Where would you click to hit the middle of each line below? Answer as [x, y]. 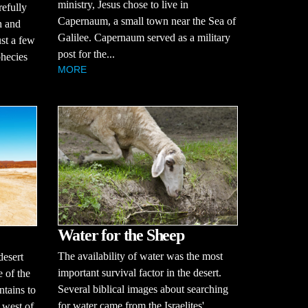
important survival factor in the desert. [139, 273]
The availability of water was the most [140, 256]
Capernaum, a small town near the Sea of [146, 21]
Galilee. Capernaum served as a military [144, 38]
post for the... [86, 54]
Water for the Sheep [121, 235]
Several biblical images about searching [143, 289]
